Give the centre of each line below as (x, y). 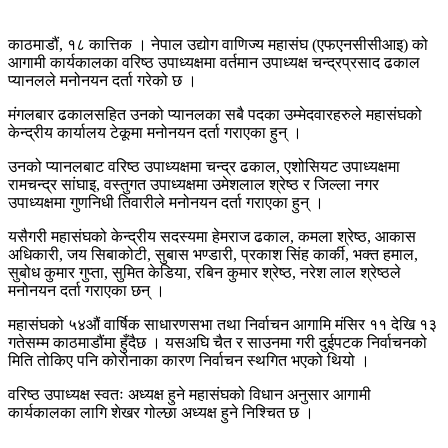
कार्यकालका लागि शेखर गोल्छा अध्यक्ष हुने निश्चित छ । (161, 412)
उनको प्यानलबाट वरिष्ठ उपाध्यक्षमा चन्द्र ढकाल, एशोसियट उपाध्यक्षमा (204, 166)
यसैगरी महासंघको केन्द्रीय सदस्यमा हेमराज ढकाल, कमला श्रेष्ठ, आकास (212, 236)
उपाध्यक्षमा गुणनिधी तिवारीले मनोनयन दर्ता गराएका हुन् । (166, 202)
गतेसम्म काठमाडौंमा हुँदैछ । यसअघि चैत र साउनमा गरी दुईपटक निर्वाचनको (217, 342)
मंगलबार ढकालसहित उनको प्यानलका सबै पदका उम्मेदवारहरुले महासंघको (215, 114)
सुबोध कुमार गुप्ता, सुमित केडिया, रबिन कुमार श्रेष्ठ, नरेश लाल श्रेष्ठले (204, 272)
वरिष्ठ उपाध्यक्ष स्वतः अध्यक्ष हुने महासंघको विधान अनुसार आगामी (189, 394)
